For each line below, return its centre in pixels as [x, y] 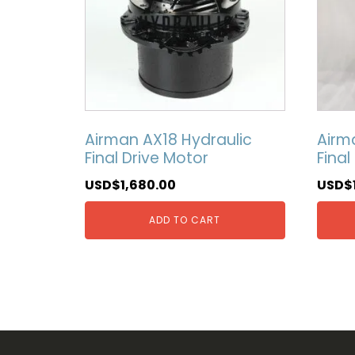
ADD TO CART [185, 219]
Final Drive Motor [147, 158]
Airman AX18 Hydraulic [168, 140]
